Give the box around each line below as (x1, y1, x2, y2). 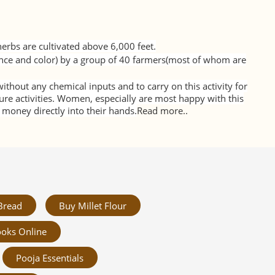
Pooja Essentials (16, 251, 84, 264)
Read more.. (136, 104, 188, 117)
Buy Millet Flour (59, 199, 127, 212)
